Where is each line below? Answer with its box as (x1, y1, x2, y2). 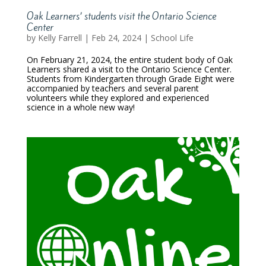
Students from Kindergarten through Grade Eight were (26, 72, 235, 84)
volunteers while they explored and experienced (26, 91, 209, 103)
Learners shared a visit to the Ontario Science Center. (26, 63, 232, 75)
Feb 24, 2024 (91, 31, 141, 43)
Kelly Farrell (37, 31, 82, 43)
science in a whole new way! (26, 101, 135, 113)
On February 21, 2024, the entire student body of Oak (26, 53, 233, 65)
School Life (150, 31, 194, 43)
